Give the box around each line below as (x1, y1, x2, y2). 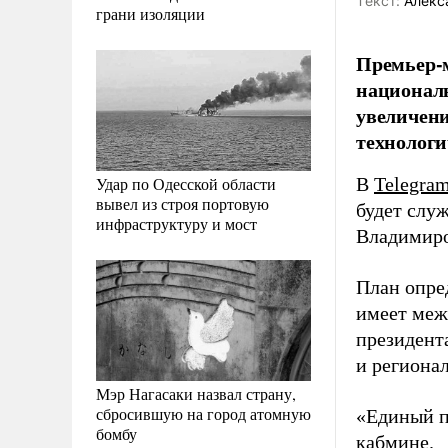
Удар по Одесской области (96, 172, 276, 194)
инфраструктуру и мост (96, 212, 257, 234)
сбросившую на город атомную (96, 402, 311, 424)
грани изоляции (96, 2, 205, 24)
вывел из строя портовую (96, 192, 269, 214)
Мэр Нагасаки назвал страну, (96, 382, 296, 404)
